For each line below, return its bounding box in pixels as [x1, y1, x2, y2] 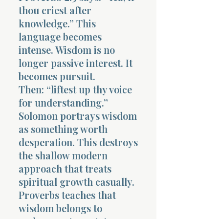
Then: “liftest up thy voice [19, 82, 132, 96]
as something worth [19, 122, 108, 135]
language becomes [19, 29, 102, 43]
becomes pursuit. [19, 69, 95, 83]
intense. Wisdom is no [19, 43, 115, 56]
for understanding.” [19, 95, 108, 109]
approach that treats [19, 161, 111, 175]
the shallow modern [19, 148, 108, 162]
